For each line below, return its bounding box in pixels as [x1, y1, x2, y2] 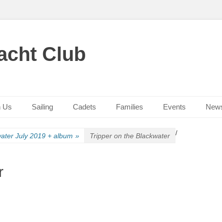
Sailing [32, 103, 53, 111]
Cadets [73, 103, 96, 111]
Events [163, 103, 186, 111]
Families [116, 103, 143, 111]
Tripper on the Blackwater [90, 132, 170, 140]
